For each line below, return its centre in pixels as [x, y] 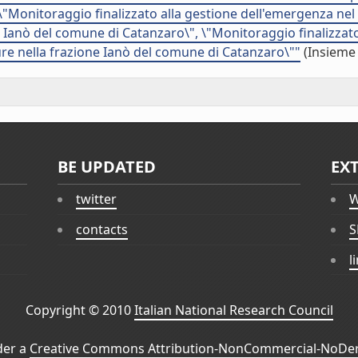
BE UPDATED [107, 167]
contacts [102, 230]
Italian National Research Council [233, 310]
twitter [97, 199]
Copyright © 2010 [80, 310]
